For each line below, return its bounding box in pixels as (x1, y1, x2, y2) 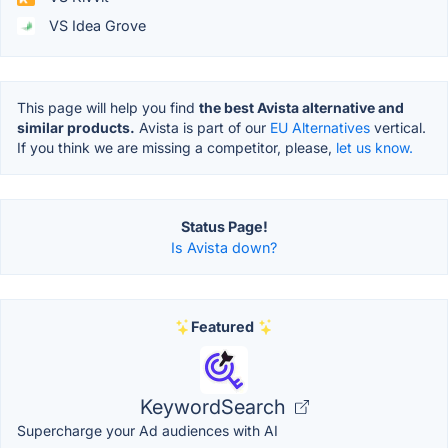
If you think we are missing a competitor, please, (17, 139, 336, 157)
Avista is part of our (135, 119, 270, 137)
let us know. (336, 139, 413, 157)
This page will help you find (17, 99, 199, 117)
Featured (190, 318, 254, 336)
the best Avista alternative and (199, 99, 404, 117)
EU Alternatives (270, 119, 370, 137)
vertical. (370, 119, 426, 137)
